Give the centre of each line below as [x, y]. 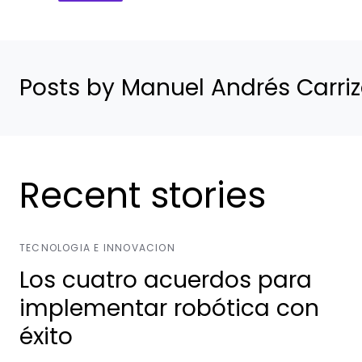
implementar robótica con [169, 308]
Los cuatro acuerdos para [166, 280]
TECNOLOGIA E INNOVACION [97, 247]
